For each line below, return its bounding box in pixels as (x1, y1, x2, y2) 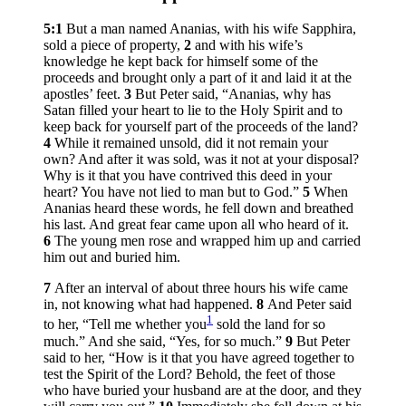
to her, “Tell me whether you (43, 316, 207, 333)
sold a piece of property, (43, 37, 184, 53)
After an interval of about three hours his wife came (54, 280, 348, 296)
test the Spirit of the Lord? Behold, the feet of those (43, 365, 335, 382)
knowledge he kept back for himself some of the (43, 53, 318, 70)
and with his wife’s (195, 37, 303, 53)
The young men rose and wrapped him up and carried (54, 233, 361, 249)
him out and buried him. (43, 249, 180, 266)
